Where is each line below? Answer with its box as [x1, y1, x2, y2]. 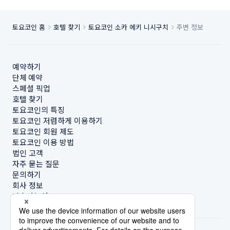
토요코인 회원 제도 [12, 126, 74, 137]
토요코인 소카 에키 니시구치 [88, 22, 168, 32]
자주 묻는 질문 [12, 158, 60, 169]
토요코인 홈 [12, 22, 45, 32]
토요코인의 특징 [12, 104, 65, 115]
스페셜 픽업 [12, 83, 50, 93]
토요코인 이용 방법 [12, 137, 74, 147]
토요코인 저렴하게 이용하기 [12, 115, 103, 126]
